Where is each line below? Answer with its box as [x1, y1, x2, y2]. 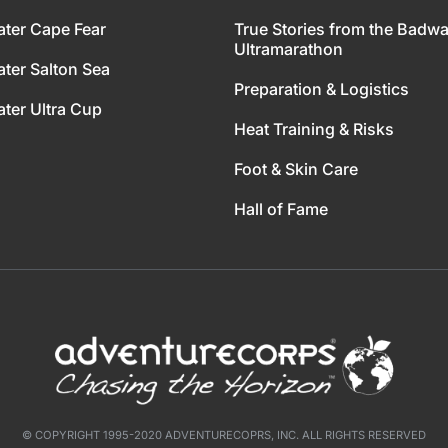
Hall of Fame [234, 199, 328, 219]
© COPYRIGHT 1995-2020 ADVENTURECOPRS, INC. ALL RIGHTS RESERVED [22, 428, 426, 443]
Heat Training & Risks [234, 119, 394, 139]
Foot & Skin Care [234, 159, 358, 179]
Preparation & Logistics [234, 79, 409, 99]
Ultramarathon [234, 39, 343, 59]
